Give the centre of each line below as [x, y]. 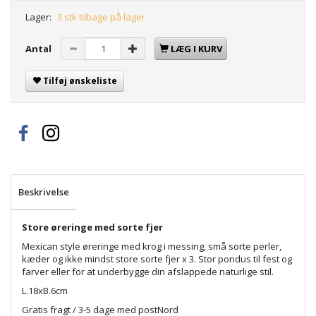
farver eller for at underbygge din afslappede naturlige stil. [148, 271]
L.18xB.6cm [45, 290]
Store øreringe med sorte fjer [92, 227]
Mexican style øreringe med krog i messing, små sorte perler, [152, 246]
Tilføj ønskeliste [80, 80]
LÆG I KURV [196, 48]
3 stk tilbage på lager [101, 17]
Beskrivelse [44, 192]
